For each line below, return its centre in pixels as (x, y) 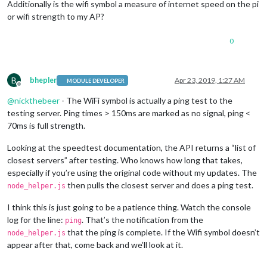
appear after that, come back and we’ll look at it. (95, 245)
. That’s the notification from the (142, 220)
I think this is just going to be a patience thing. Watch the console (129, 207)
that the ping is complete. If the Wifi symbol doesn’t (163, 232)
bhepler (43, 80)
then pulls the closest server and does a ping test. (159, 185)
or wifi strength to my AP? (56, 17)
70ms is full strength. (46, 126)
